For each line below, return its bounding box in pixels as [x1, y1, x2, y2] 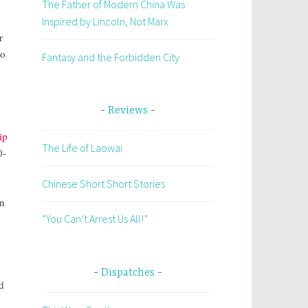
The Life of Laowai [42, 141, 122, 155]
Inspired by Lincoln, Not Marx [42, 14, 168, 29]
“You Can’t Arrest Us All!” [42, 212, 148, 226]
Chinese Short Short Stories [42, 176, 165, 190]
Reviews [108, 104, 148, 118]
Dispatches [101, 266, 155, 279]
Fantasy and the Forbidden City [42, 49, 179, 64]
